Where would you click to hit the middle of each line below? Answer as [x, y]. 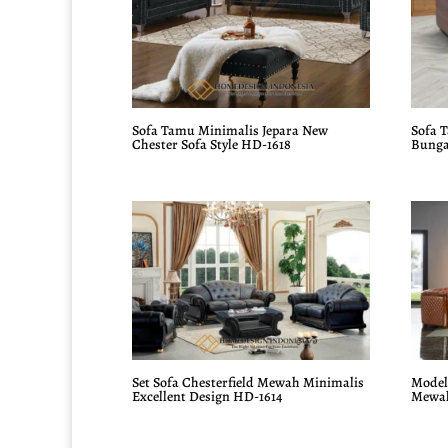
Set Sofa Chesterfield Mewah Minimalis [248, 382]
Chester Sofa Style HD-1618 [211, 145]
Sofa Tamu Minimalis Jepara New [230, 131]
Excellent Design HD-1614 [207, 396]
